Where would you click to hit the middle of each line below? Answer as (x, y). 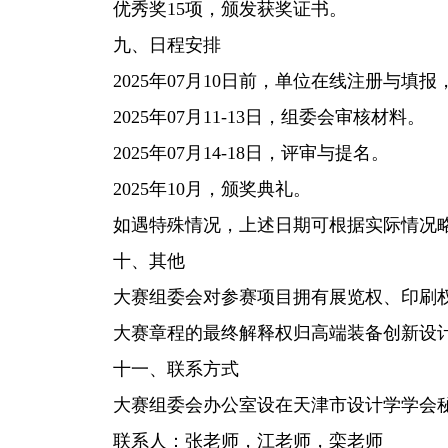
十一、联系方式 (158, 369)
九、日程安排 (149, 45)
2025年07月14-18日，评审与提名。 (233, 153)
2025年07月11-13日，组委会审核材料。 (251, 117)
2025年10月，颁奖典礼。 (194, 189)
